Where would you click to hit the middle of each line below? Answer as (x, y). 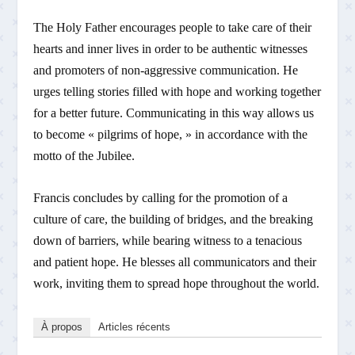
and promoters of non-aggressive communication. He (166, 71)
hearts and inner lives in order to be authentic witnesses (171, 49)
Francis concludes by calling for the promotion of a (161, 197)
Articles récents (135, 326)
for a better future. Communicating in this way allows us (174, 113)
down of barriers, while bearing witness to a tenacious (168, 240)
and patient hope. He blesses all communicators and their (175, 261)
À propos (62, 326)
